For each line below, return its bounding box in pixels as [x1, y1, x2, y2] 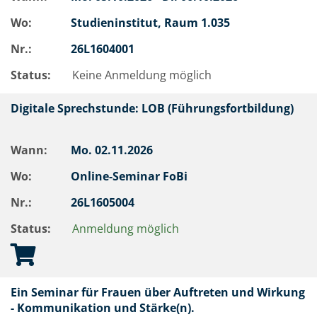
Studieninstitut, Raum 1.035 [71, 15, 233, 30]
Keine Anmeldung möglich [72, 67, 212, 83]
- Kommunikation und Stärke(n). [11, 300, 195, 316]
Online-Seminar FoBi [71, 168, 190, 184]
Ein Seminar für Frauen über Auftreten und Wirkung [11, 284, 305, 300]
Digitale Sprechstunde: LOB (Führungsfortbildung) [11, 100, 294, 116]
